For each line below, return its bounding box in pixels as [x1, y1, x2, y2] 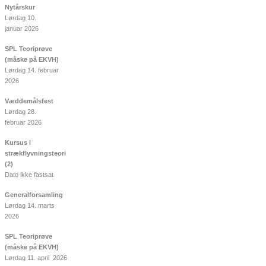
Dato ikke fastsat [5, 171, 53, 179]
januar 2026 [5, 25, 39, 33]
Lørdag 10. [5, 14, 36, 22]
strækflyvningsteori [5, 150, 66, 157]
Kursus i [5, 139, 31, 147]
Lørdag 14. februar [5, 66, 59, 74]
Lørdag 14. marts [5, 202, 55, 210]
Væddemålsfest [5, 97, 53, 105]
